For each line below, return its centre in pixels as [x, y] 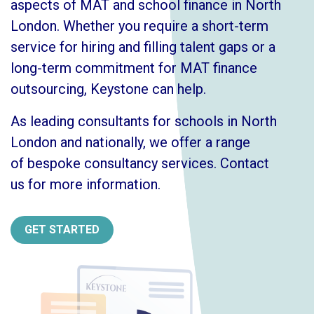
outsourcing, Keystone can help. [108, 89]
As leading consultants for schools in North [144, 121]
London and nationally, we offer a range [130, 142]
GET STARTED [62, 230]
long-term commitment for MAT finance [134, 68]
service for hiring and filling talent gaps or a [143, 47]
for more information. [93, 184]
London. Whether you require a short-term [139, 26]
